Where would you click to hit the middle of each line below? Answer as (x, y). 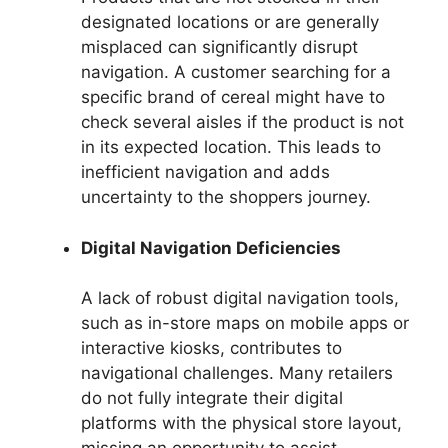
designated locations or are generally (230, 22)
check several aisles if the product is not (242, 122)
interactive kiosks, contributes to (211, 348)
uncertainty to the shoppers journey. (226, 197)
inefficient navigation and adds (205, 172)
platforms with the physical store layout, (241, 423)
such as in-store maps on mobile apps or (245, 323)
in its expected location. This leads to (231, 147)
